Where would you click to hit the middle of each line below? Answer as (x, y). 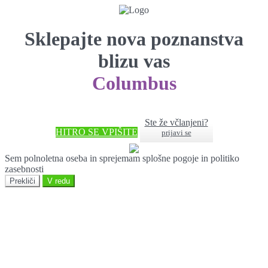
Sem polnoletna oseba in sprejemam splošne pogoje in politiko (122, 159)
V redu (59, 181)
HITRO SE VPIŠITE (96, 132)
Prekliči (22, 181)
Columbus (134, 83)
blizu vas (134, 61)
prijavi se (176, 133)
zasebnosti (24, 169)
